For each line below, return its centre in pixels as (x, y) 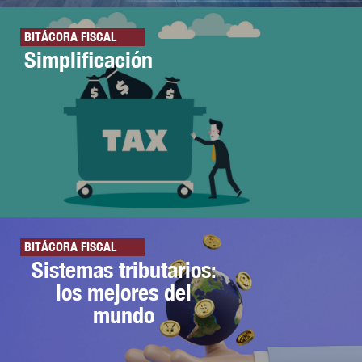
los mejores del (124, 293)
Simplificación (88, 59)
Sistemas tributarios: (124, 270)
